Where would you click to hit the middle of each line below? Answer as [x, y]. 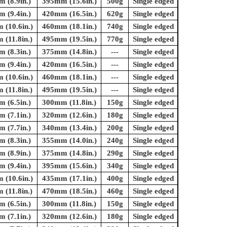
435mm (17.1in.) [69, 179]
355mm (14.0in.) [69, 141]
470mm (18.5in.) [69, 191]
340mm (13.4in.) [69, 128]
